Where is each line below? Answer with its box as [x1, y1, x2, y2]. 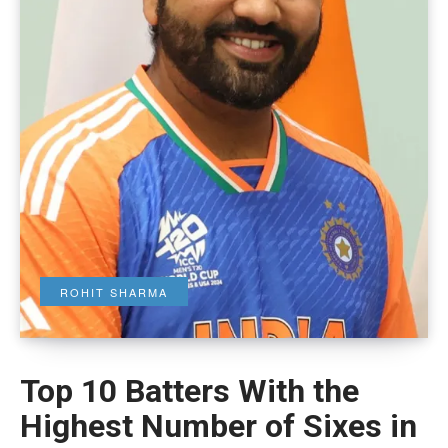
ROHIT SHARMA [60, 283, 168, 300]
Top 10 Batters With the [20, 371, 359, 410]
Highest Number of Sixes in [20, 406, 417, 445]
